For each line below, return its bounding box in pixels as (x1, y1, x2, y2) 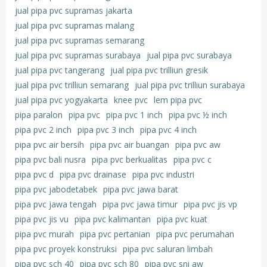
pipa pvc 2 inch (15, 124, 72, 135)
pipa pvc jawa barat (103, 184, 178, 195)
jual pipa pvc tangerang (15, 64, 104, 76)
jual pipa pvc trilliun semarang (15, 79, 129, 91)
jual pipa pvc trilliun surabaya (135, 79, 245, 91)
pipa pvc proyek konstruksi (15, 243, 117, 254)
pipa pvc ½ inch (169, 109, 227, 120)
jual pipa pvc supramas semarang (15, 35, 144, 46)
